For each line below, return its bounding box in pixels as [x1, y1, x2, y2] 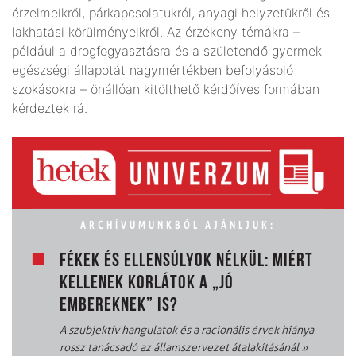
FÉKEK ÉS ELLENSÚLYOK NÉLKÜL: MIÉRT [60, 252, 313, 272]
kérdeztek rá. [12, 99, 87, 116]
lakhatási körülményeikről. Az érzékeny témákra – [12, 23, 300, 40]
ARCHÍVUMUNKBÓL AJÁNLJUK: [80, 218, 276, 233]
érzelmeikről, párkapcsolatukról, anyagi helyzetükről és [12, 4, 330, 21]
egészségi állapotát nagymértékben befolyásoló [12, 61, 293, 78]
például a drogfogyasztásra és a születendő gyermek [12, 42, 322, 59]
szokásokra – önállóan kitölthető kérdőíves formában [12, 80, 319, 97]
